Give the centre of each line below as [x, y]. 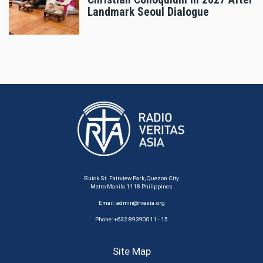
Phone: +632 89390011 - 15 [131, 220]
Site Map [131, 252]
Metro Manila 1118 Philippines [131, 187]
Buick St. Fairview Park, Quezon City [131, 178]
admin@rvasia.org [140, 203]
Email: [107, 203]
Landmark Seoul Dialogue [148, 12]
